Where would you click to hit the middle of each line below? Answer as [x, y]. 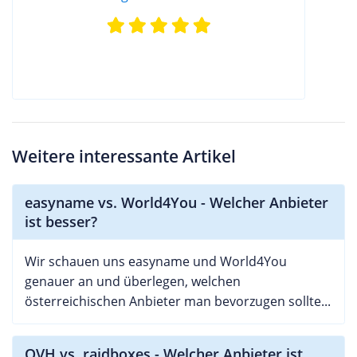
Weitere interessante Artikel [124, 156]
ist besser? [61, 221]
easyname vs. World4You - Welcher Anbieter [177, 202]
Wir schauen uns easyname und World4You [156, 261]
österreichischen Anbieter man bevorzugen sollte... [178, 301]
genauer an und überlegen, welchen [133, 281]
